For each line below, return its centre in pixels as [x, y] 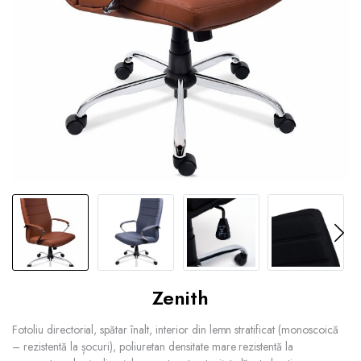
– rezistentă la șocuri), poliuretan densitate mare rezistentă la [153, 347]
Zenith [180, 298]
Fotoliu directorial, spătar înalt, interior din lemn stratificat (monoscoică [175, 330]
